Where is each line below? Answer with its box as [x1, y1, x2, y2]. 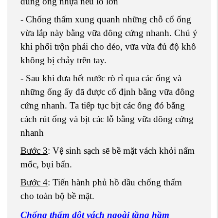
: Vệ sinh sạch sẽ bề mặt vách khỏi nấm [48, 145, 195, 156]
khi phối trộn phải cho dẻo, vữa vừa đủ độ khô [20, 41, 196, 52]
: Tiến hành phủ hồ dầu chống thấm [48, 177, 182, 188]
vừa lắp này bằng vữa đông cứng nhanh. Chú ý [20, 28, 198, 38]
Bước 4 [20, 177, 48, 188]
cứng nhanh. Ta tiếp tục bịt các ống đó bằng [20, 100, 185, 111]
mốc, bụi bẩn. [20, 159, 72, 170]
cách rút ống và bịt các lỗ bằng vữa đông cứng [20, 114, 194, 125]
